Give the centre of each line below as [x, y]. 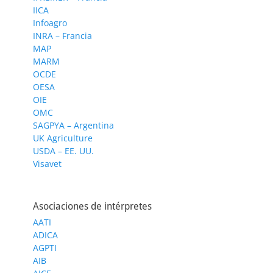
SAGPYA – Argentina [73, 125]
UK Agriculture [63, 138]
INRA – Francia [62, 35]
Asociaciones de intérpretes [92, 206]
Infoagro [50, 23]
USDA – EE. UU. [63, 151]
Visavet [47, 163]
